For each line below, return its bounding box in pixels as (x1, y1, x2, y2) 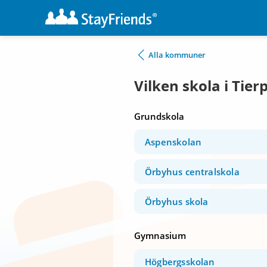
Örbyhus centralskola (145, 166, 240, 178)
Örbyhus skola (145, 195, 209, 208)
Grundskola (134, 110, 184, 122)
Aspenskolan (145, 136, 202, 148)
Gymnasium (134, 229, 186, 242)
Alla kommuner (148, 49, 206, 60)
